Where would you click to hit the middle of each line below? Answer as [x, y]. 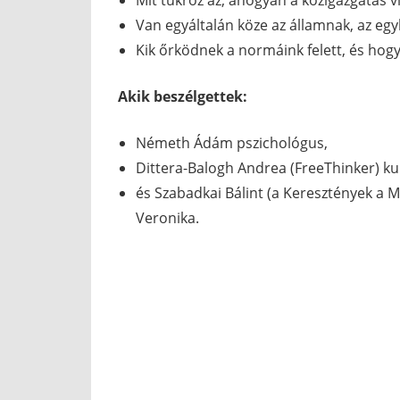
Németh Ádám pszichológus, [232, 143]
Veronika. [167, 218]
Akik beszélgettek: [183, 97]
